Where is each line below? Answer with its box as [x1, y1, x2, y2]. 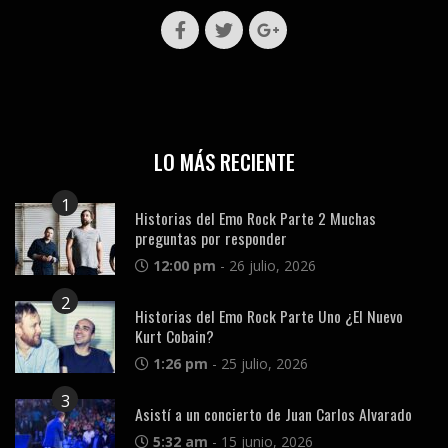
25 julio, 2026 [221, 353, 308, 373]
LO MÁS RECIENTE [153, 145, 295, 177]
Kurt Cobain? [135, 323, 214, 348]
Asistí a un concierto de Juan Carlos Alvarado [135, 401, 412, 426]
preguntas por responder [135, 225, 287, 250]
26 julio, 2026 [229, 255, 316, 275]
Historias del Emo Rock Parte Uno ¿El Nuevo [135, 303, 403, 328]
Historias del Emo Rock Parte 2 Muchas [135, 205, 376, 230]
